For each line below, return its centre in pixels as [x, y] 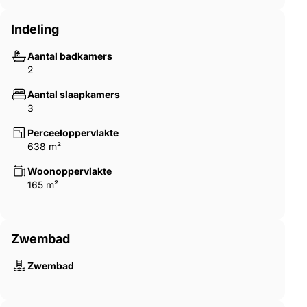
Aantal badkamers [70, 56]
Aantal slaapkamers [74, 94]
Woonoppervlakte [70, 171]
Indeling [35, 29]
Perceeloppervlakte [73, 132]
